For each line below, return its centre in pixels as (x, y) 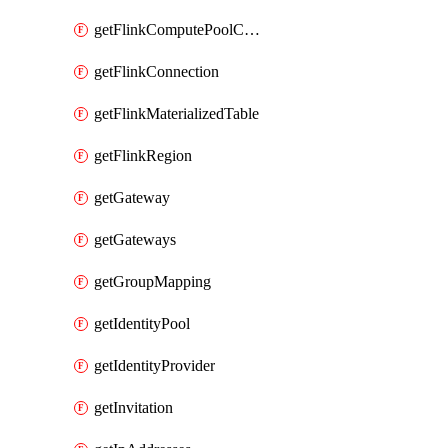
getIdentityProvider (154, 365)
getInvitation (133, 407)
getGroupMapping (152, 281)
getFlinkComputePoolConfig (252, 29)
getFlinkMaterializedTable (176, 113)
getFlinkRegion (143, 155)
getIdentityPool (142, 323)
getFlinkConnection (156, 71)
